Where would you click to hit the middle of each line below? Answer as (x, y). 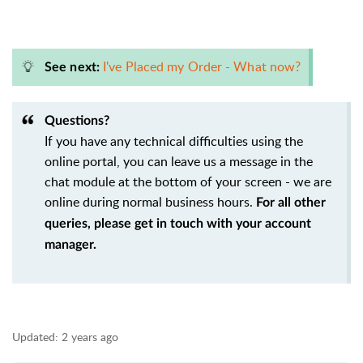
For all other (291, 202)
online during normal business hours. (150, 201)
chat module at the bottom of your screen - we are (188, 181)
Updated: (35, 336)
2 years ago (90, 336)
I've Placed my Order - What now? (202, 66)
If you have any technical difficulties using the (174, 141)
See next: (74, 67)
